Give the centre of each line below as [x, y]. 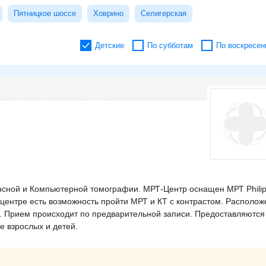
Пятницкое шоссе [45, 13]
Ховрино [108, 13]
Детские [110, 45]
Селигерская [164, 13]
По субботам [170, 45]
